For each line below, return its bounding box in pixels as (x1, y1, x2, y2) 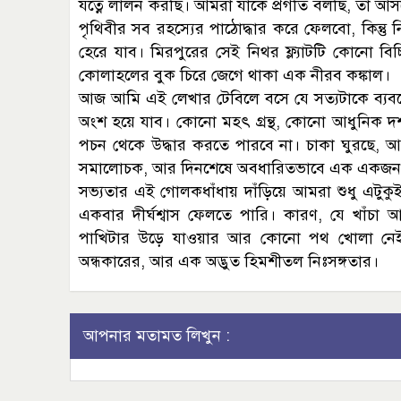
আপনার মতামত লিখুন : (83, 326, 230, 346)
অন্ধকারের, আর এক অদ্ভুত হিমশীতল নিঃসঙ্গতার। (79, 252, 379, 272)
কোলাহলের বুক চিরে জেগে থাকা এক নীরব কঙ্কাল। (79, 65, 390, 86)
